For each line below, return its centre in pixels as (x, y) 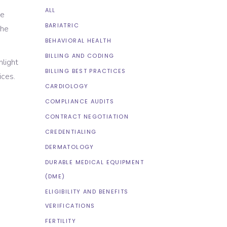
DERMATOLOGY (69, 147)
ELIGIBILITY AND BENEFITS (87, 192)
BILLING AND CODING (80, 56)
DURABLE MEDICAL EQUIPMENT (94, 162)
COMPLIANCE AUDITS (79, 101)
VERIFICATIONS (70, 206)
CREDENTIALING (71, 132)
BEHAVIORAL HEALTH (78, 41)
